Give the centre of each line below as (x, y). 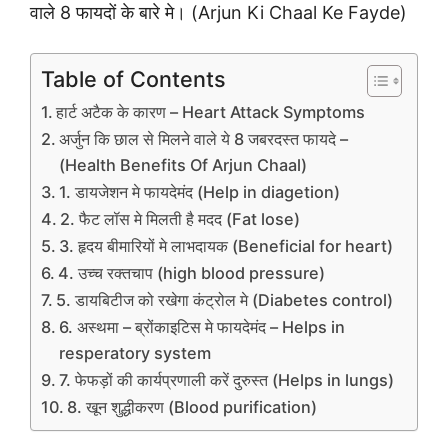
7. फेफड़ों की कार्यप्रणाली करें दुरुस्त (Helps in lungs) (227, 380)
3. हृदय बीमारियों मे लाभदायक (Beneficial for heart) (226, 246)
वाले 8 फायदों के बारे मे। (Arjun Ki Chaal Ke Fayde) (218, 13)
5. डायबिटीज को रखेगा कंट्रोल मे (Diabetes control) (225, 300)
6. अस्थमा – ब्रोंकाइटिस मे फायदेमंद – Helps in (202, 327)
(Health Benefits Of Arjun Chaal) (183, 165)
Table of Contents (133, 79)
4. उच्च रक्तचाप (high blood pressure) (192, 273)
